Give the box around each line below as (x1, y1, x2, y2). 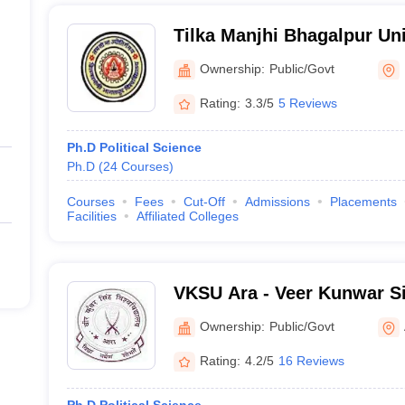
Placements (329, 194, 397, 209)
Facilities (66, 209, 117, 223)
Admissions (244, 194, 310, 209)
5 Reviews (278, 95, 337, 110)
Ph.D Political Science (66, 140, 202, 155)
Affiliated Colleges (136, 209, 239, 223)
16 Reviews (278, 353, 344, 368)
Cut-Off (183, 194, 225, 209)
